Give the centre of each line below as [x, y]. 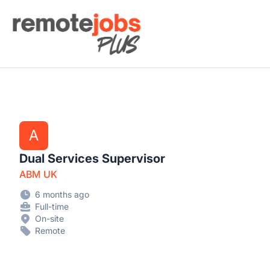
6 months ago [62, 194]
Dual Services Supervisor [92, 159]
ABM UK [38, 174]
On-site [49, 218]
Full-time [52, 206]
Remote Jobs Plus [49, 16]
